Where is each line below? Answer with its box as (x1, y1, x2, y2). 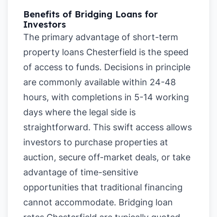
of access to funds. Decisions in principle (23, 62, 190, 72)
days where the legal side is (23, 107, 136, 117)
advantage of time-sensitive (23, 167, 138, 177)
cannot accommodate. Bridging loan (23, 197, 173, 207)
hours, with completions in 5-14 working (23, 92, 189, 102)
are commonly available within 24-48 (23, 77, 176, 87)
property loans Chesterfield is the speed (23, 47, 188, 57)
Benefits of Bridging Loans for (23, 9, 158, 20)
